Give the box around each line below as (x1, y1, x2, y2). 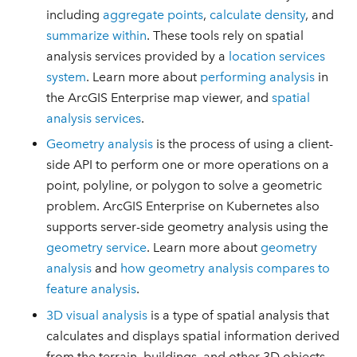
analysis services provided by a (46, 48, 229, 64)
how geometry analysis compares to (120, 261, 331, 277)
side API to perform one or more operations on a (46, 157, 330, 173)
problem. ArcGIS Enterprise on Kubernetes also (46, 198, 320, 214)
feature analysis (46, 281, 137, 297)
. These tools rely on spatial (147, 27, 304, 43)
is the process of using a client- (153, 136, 334, 152)
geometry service (46, 240, 147, 256)
